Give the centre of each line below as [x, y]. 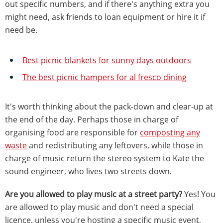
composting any [170, 133]
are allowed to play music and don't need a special [99, 207]
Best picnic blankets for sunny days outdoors [107, 60]
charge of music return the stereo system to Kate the [105, 159]
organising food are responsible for [72, 133]
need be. [21, 30]
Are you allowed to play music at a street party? [95, 194]
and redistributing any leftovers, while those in [115, 146]
